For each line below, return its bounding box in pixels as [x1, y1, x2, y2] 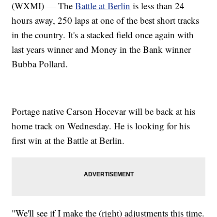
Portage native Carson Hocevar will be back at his [12, 105, 196, 118]
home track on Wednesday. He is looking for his [12, 120, 190, 132]
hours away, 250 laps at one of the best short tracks [12, 14, 200, 27]
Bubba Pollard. [12, 58, 68, 70]
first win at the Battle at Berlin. [12, 134, 125, 147]
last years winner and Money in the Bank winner [12, 43, 191, 56]
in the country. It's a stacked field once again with [12, 29, 194, 41]
